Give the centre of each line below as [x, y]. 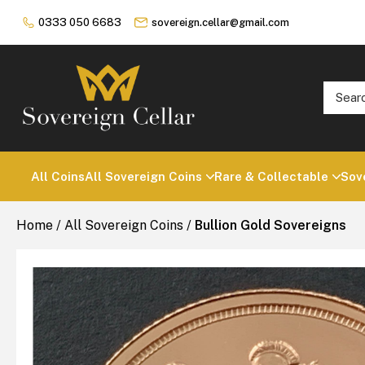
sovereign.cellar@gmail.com [220, 22]
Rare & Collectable [271, 176]
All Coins [58, 176]
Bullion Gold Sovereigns [270, 225]
